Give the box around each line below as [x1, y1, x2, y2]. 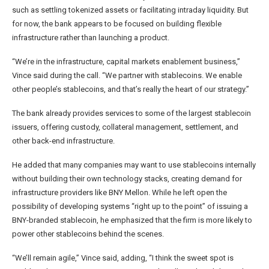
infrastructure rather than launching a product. [12, 33, 169, 43]
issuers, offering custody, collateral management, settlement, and [12, 122, 238, 132]
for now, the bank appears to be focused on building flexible [12, 19, 222, 29]
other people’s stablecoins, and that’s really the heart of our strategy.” [12, 85, 249, 94]
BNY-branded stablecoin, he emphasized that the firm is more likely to [12, 216, 252, 225]
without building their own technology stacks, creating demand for [12, 174, 242, 184]
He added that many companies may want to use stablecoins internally [12, 160, 256, 170]
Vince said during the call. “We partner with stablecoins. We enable [12, 71, 242, 80]
